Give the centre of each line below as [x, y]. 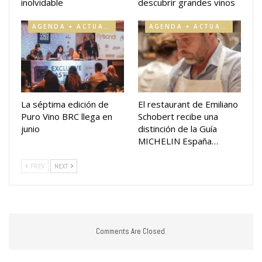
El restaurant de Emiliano [188, 104]
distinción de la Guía [177, 128]
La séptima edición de [65, 104]
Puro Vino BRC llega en [67, 116]
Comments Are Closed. [131, 231]
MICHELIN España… [178, 141]
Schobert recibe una [178, 116]
